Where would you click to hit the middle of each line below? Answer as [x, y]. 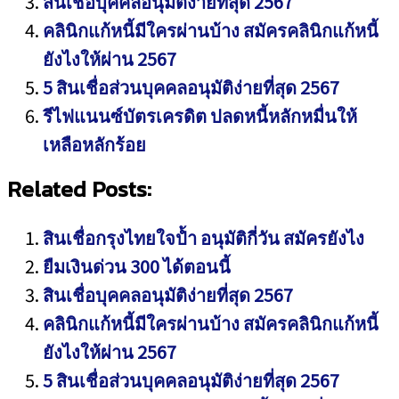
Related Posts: [79, 189]
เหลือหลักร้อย [94, 144]
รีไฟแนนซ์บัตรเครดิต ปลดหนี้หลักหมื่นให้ [200, 115]
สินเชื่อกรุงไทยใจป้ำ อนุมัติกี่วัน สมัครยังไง [204, 237]
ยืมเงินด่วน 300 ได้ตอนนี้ [137, 266]
